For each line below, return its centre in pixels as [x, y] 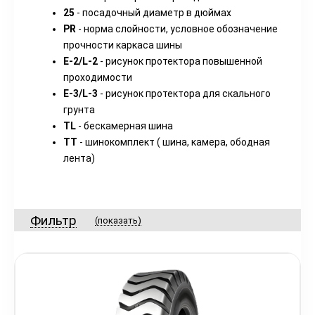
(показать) [118, 220]
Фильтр [53, 220]
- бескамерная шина [124, 126]
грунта [79, 110]
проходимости [98, 77]
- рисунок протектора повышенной [180, 61]
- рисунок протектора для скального [184, 94]
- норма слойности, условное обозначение [177, 29]
